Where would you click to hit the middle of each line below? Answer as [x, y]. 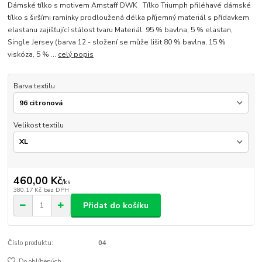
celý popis [76, 55]
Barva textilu [34, 86]
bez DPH [56, 190]
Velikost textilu [38, 125]
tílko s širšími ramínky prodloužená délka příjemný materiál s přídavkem [129, 18]
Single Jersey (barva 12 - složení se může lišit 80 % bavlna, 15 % [117, 42]
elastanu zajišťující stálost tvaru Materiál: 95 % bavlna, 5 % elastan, [120, 30]
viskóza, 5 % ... [33, 55]
